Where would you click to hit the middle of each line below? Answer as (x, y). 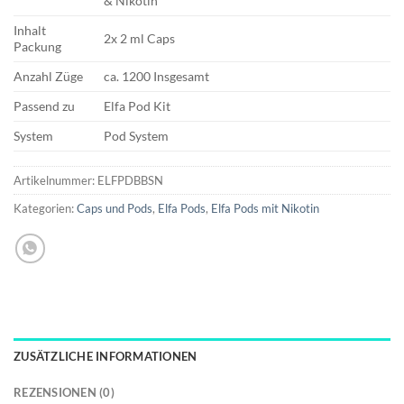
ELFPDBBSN (130, 181)
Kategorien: (45, 209)
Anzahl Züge (48, 77)
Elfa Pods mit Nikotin (265, 209)
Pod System (137, 136)
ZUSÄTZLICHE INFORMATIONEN (106, 357)
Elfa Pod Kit (138, 106)
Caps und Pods (115, 209)
